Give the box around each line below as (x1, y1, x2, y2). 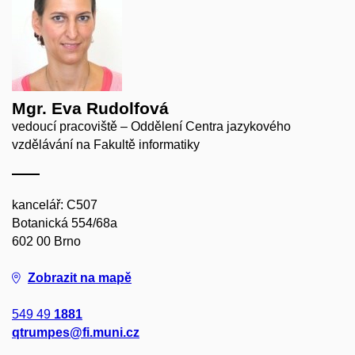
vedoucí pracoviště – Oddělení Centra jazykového (12, 119, 291, 133)
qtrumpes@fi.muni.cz (12, 325, 139, 339)
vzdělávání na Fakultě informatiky (12, 137, 200, 151)
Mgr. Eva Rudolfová (12, 98, 169, 117)
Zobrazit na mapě (28, 270, 132, 284)
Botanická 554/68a (12, 216, 117, 230)
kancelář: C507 (12, 197, 97, 212)
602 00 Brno (12, 234, 81, 248)
